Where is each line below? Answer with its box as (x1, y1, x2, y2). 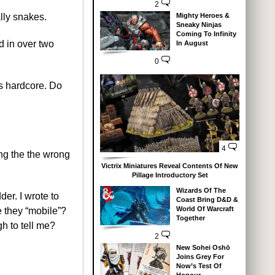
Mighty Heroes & (176, 11, 230, 19)
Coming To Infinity (176, 29, 236, 37)
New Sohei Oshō (176, 244, 230, 252)
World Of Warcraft (176, 205, 234, 213)
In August (176, 39, 208, 47)
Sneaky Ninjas (176, 20, 222, 28)
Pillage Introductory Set (131, 171, 208, 179)
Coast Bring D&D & (176, 196, 238, 204)
